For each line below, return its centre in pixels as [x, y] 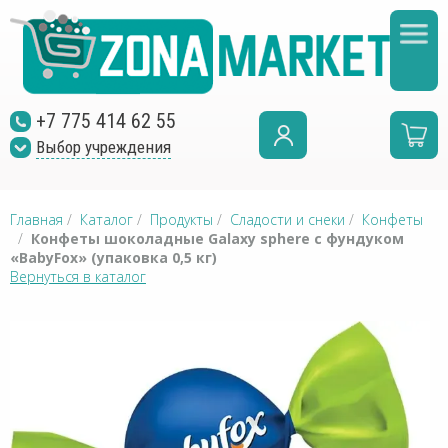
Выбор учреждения [103, 147]
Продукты [181, 219]
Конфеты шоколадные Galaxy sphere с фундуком [217, 238]
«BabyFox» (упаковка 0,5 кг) [113, 257]
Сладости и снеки [287, 219]
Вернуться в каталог [78, 276]
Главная [36, 219]
